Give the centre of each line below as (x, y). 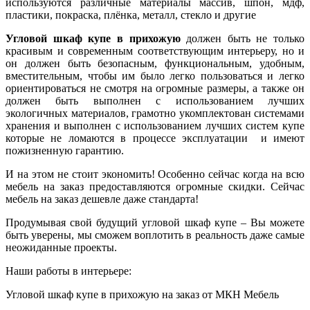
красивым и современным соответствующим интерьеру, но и (155, 51)
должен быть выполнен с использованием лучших (155, 100)
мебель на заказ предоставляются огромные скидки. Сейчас (155, 186)
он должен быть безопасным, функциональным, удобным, (155, 63)
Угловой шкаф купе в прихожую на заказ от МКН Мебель (142, 294)
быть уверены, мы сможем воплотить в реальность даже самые (155, 235)
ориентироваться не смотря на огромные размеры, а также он (155, 88)
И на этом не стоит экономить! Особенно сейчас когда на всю (155, 174)
